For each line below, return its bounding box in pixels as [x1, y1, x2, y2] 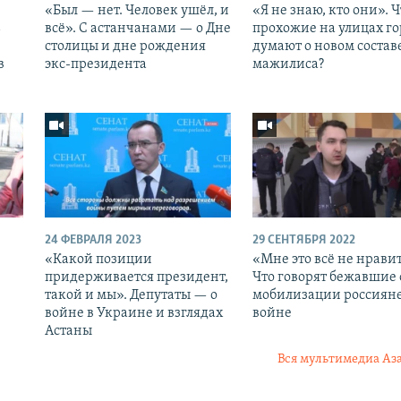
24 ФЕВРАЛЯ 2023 [44, 233, 141, 247]
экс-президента [44, 56, 147, 72]
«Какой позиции [44, 252, 152, 267]
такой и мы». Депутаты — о [44, 287, 218, 303]
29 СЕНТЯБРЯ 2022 [252, 233, 355, 247]
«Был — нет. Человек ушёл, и [44, 3, 229, 18]
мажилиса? [252, 56, 324, 72]
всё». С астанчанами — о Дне [44, 21, 231, 36]
